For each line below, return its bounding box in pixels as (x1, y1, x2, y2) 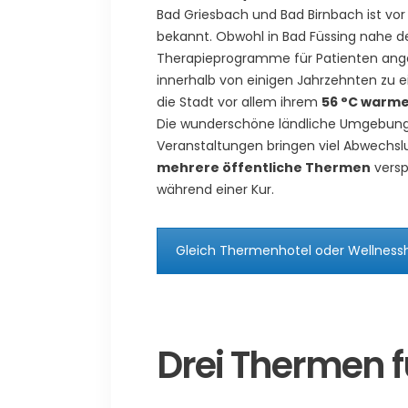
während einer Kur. (157, 180, 274, 199)
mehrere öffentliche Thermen (157, 158, 371, 177)
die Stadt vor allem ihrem (157, 93, 321, 111)
